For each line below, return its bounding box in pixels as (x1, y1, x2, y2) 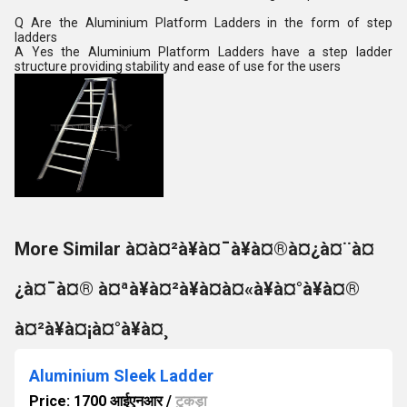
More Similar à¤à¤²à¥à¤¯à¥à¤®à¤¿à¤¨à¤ (15, 238, 374, 260)
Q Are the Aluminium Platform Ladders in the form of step (15, 15, 392, 30)
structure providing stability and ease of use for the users (15, 59, 341, 74)
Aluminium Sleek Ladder (29, 366, 213, 385)
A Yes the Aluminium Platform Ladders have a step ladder (15, 45, 392, 59)
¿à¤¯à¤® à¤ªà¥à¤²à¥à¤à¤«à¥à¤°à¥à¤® (15, 278, 360, 300)
